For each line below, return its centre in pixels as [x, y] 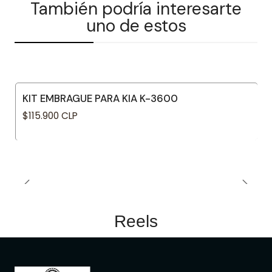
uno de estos [136, 26]
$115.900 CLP [50, 116]
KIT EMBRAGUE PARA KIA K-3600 [100, 98]
